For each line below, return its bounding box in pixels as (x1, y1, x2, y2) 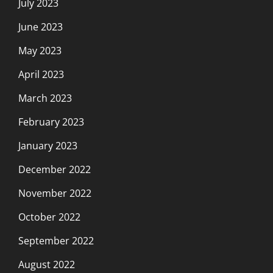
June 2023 (18, 19, 63, 34)
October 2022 (18, 210, 80, 224)
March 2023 (18, 91, 72, 105)
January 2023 (18, 138, 77, 152)
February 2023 (18, 115, 84, 129)
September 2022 (18, 233, 94, 247)
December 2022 (18, 162, 91, 176)
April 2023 (18, 67, 64, 81)
